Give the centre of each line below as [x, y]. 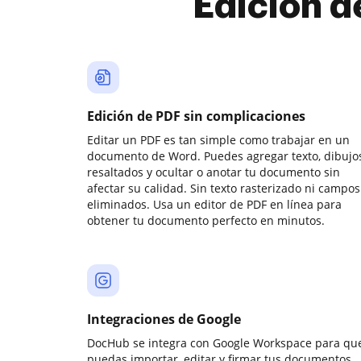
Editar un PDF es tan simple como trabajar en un [218, 140]
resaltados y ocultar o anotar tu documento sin [214, 172]
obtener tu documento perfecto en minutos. [206, 220]
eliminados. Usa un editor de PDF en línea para [214, 204]
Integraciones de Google [164, 319]
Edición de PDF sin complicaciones [196, 116]
